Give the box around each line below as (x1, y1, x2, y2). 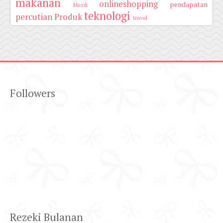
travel (133, 14, 147, 22)
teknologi (84, 9, 130, 24)
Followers (10, 86, 55, 101)
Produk (54, 12, 82, 23)
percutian (15, 12, 52, 23)
